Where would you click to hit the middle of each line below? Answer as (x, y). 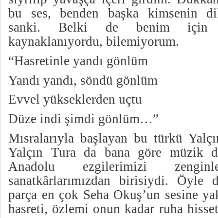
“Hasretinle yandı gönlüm (78, 61)
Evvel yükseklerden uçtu (75, 100)
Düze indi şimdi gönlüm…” (83, 118)
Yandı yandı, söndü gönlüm (83, 80)
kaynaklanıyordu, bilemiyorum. (94, 42)
